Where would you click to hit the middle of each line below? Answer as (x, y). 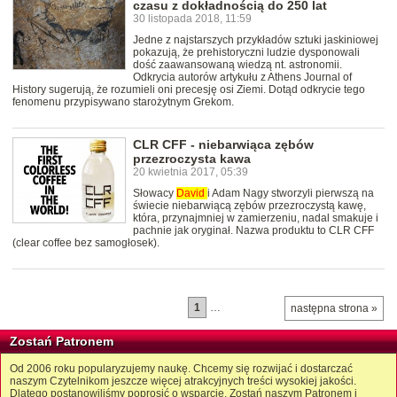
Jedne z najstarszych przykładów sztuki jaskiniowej (256, 40)
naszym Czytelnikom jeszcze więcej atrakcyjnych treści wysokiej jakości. (183, 381)
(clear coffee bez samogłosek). (86, 243)
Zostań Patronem (62, 342)
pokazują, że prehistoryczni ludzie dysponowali (246, 53)
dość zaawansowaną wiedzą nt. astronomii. (237, 65)
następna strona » (334, 309)
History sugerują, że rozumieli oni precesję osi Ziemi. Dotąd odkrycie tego (189, 90)
